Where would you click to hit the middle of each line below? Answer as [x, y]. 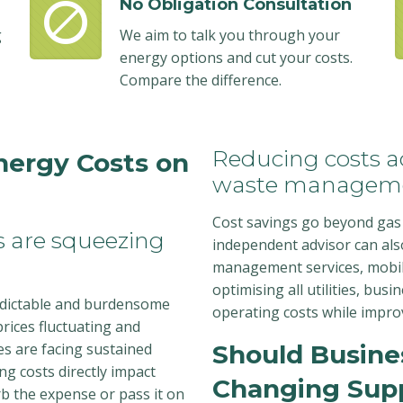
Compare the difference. [200, 80]
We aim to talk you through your [229, 35]
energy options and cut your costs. [236, 58]
